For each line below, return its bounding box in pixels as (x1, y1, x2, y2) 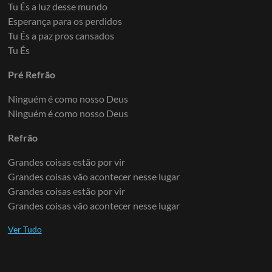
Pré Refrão (7, 68, 55, 80)
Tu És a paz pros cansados (7, 29, 114, 41)
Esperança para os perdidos (7, 15, 122, 27)
